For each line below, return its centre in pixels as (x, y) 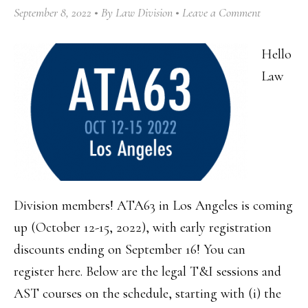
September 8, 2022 (53, 12)
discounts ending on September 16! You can (130, 250)
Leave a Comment (221, 12)
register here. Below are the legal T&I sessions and (147, 272)
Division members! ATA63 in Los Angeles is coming (153, 206)
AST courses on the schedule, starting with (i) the (147, 294)
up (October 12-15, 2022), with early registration (143, 228)
